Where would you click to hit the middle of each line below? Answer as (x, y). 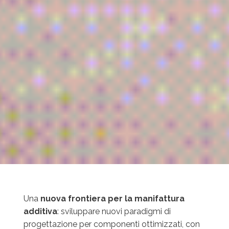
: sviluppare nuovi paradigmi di (114, 211)
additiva (41, 211)
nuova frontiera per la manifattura (113, 199)
